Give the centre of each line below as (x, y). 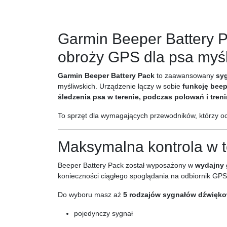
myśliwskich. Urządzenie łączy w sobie (120, 86)
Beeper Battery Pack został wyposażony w (126, 165)
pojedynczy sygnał (103, 213)
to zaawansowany (185, 75)
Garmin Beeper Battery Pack (106, 75)
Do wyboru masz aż (90, 195)
